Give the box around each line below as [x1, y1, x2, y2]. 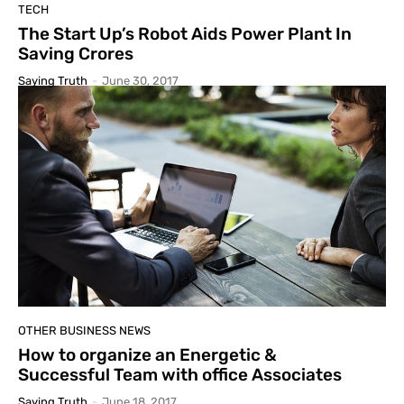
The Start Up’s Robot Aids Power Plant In [18, 23, 352, 45]
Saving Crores [18, 43, 133, 65]
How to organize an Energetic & [18, 344, 277, 365]
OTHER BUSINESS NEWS [18, 323, 151, 337]
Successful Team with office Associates [18, 363, 342, 385]
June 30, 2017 [102, 74, 179, 88]
